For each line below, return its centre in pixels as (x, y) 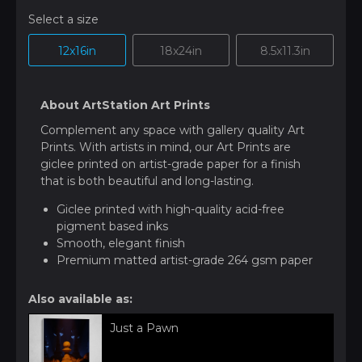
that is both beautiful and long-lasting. (147, 181)
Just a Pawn (144, 328)
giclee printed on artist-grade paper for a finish (170, 164)
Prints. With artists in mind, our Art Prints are (166, 147)
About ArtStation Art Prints (125, 105)
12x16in (77, 51)
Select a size (63, 20)
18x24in (181, 51)
